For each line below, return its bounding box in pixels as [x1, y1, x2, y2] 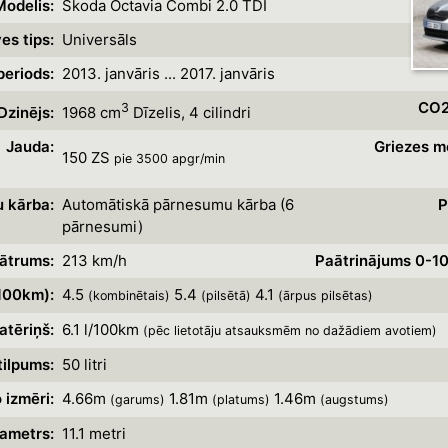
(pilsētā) [200, 288, 251, 303]
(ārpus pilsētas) [277, 288, 373, 303]
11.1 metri [61, 424, 126, 443]
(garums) [109, 392, 165, 407]
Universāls [61, 30, 137, 49]
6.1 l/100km [61, 320, 143, 339]
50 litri [61, 355, 107, 374]
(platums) [211, 392, 270, 407]
